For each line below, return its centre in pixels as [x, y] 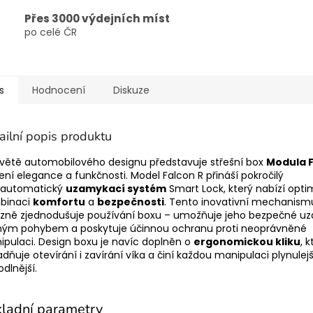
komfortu [59, 202]
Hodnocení [59, 90]
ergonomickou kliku [247, 242]
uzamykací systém [116, 189]
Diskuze [131, 90]
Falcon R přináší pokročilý [223, 176]
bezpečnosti [131, 202]
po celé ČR [51, 32]
